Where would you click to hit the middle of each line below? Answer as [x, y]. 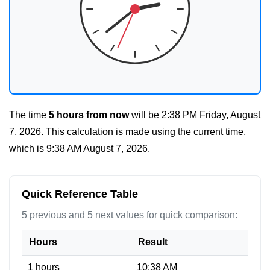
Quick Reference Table [80, 194]
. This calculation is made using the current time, [143, 132]
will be [145, 115]
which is [28, 149]
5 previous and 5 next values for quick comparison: [130, 215]
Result [153, 242]
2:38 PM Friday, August [211, 115]
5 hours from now [89, 115]
